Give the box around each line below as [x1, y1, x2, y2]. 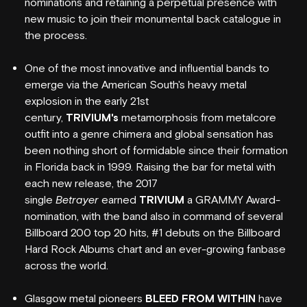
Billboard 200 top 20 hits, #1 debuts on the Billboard [25, 225, 280, 240]
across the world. [25, 258, 108, 273]
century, [25, 110, 66, 125]
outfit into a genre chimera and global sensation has [25, 127, 273, 141]
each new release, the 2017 [25, 176, 158, 191]
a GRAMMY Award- [184, 193, 280, 207]
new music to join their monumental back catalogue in [25, 12, 281, 26]
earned [99, 193, 139, 207]
